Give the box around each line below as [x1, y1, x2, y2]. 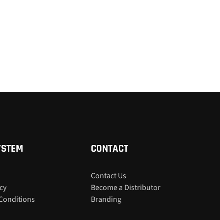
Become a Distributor [91, 182, 161, 193]
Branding [91, 193, 122, 205]
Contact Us [91, 170, 127, 181]
